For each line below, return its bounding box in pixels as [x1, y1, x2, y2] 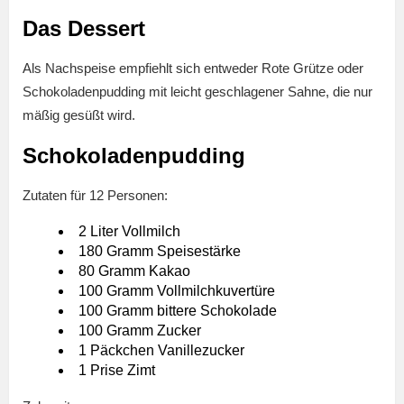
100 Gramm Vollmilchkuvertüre [78, 283, 275, 299]
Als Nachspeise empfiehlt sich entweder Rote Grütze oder [23, 60, 363, 77]
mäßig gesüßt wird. [23, 107, 135, 124]
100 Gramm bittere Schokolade [78, 303, 277, 319]
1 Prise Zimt [78, 363, 155, 379]
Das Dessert [23, 16, 145, 41]
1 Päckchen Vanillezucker [78, 343, 244, 359]
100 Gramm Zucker [78, 323, 201, 339]
